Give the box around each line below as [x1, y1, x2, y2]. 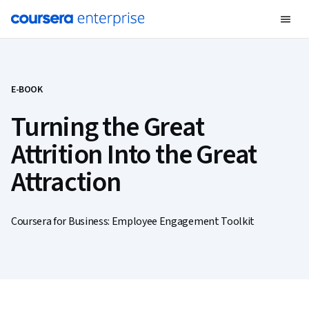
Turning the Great [11, 108, 204, 147]
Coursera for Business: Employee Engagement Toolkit [11, 214, 255, 229]
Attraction [11, 163, 121, 202]
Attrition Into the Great [11, 135, 257, 175]
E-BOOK [11, 83, 43, 97]
